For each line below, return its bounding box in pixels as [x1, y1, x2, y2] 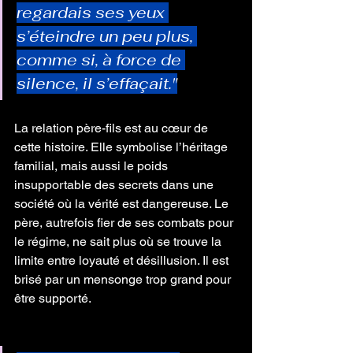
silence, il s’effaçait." [17, 73, 177, 94]
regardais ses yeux [17, 2, 169, 23]
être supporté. [14, 291, 91, 306]
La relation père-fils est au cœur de [14, 121, 211, 136]
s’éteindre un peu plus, [17, 26, 197, 46]
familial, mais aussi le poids [14, 158, 171, 173]
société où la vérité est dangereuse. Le [14, 196, 232, 211]
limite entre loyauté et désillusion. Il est [14, 253, 232, 268]
